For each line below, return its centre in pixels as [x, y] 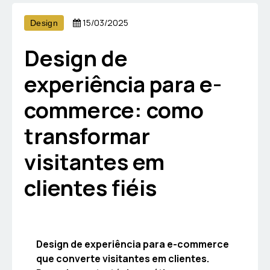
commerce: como [114, 110]
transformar [87, 136]
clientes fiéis [90, 187]
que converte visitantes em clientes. [123, 258]
